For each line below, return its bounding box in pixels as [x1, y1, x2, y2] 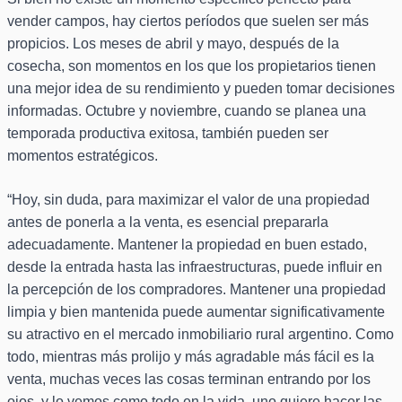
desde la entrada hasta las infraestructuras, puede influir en [7, 259, 382, 275]
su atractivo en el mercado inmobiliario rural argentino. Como [7, 327, 394, 343]
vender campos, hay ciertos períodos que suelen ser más [7, 13, 369, 30]
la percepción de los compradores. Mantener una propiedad [7, 282, 386, 298]
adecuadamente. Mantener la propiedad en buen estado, [7, 237, 367, 253]
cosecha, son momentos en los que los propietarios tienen [7, 58, 376, 74]
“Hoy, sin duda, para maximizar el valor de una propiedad [7, 192, 370, 208]
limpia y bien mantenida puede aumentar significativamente [7, 304, 385, 320]
